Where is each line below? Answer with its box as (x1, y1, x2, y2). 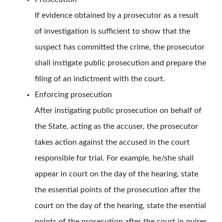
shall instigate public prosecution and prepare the (35, 59, 206, 67)
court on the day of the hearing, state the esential (35, 202, 206, 210)
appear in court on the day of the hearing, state (35, 170, 198, 178)
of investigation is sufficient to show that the (35, 27, 190, 36)
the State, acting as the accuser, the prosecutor (35, 122, 198, 131)
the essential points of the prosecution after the (35, 186, 200, 194)
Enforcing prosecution (35, 91, 112, 99)
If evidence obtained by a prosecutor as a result (35, 11, 199, 20)
